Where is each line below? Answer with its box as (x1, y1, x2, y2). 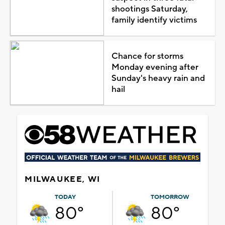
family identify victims (111, 14, 197, 26)
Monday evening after (111, 61, 198, 73)
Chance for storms (111, 50, 183, 62)
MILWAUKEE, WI (25, 174, 100, 184)
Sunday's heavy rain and (111, 72, 205, 84)
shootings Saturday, (111, 3, 188, 15)
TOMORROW (151, 193, 189, 201)
